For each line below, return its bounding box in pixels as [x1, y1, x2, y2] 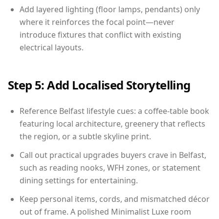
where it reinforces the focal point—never [20, 16, 175, 27]
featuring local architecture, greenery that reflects [20, 118, 205, 129]
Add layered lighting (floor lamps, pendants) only [20, 3, 200, 15]
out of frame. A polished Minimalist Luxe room [20, 206, 191, 217]
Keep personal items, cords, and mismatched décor [20, 193, 210, 204]
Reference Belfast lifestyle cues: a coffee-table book [20, 105, 209, 116]
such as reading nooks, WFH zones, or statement [20, 162, 200, 173]
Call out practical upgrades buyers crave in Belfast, [20, 149, 206, 160]
